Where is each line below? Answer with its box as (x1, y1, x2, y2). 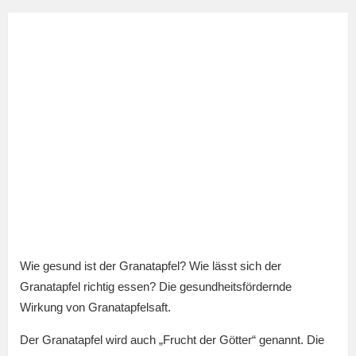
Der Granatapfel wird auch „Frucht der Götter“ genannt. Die (20, 333, 324, 347)
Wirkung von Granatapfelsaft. (20, 300, 171, 315)
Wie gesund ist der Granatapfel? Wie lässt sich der (20, 259, 281, 273)
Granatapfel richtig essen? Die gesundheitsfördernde (20, 280, 292, 294)
